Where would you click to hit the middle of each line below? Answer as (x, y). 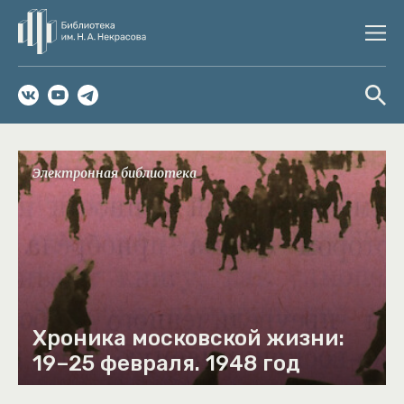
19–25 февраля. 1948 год (166, 363)
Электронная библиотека (115, 173)
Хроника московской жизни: (188, 338)
